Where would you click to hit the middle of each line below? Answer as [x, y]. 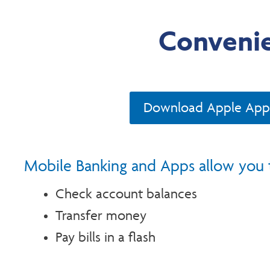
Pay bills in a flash [105, 237]
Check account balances [126, 194]
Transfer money [101, 215]
